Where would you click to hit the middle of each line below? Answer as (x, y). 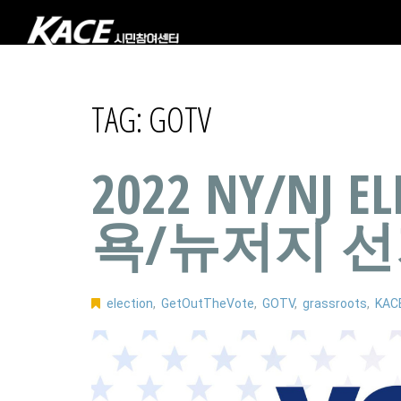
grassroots (335, 303)
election (130, 303)
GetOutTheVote (208, 303)
